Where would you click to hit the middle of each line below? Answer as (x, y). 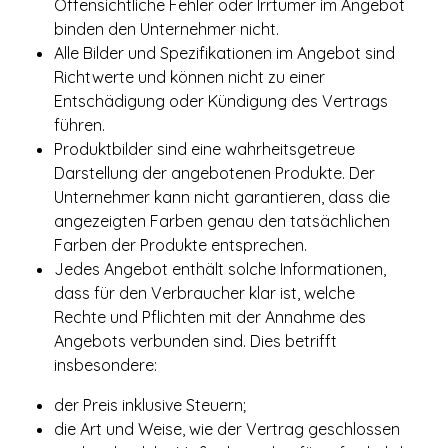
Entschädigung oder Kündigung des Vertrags (221, 101)
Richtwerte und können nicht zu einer (189, 77)
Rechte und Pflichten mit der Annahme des (210, 317)
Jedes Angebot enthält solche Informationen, (220, 269)
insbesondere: (105, 365)
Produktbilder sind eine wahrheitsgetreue (204, 149)
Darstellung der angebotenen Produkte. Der (214, 173)
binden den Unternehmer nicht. (166, 29)
